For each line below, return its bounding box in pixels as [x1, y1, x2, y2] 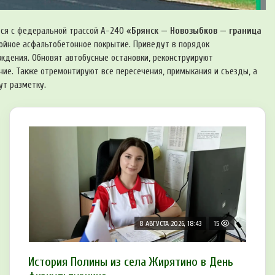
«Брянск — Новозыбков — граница [126, 26, 261, 37]
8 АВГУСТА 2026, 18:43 [139, 219, 201, 228]
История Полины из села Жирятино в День [28, 255, 233, 269]
